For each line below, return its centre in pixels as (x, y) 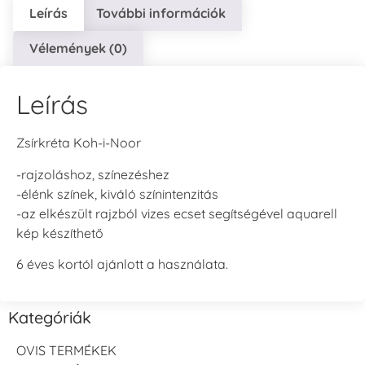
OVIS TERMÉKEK (66, 351)
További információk (161, 13)
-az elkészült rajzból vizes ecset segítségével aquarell (177, 213)
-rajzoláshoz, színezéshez (93, 174)
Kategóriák (50, 318)
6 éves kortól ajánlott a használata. (122, 264)
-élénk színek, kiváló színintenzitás (117, 193)
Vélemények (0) (79, 48)
